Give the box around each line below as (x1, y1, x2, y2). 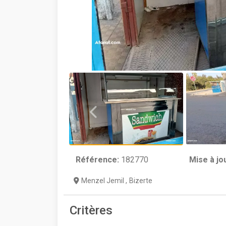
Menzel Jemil (81, 177, 126, 185)
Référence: (76, 155, 119, 165)
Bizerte (129, 177, 152, 185)
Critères (70, 203, 112, 218)
